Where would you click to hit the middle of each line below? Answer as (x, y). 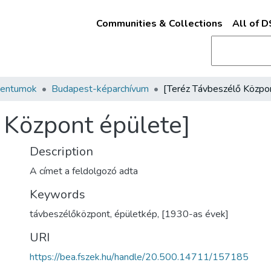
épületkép (136, 214)
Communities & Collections (159, 24)
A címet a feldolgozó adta (84, 171)
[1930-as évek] (195, 214)
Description (61, 152)
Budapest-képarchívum (100, 89)
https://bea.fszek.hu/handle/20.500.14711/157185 (139, 257)
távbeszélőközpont (70, 214)
